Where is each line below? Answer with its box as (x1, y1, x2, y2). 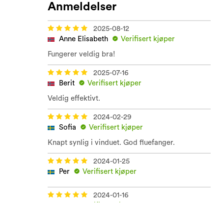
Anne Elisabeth (59, 35, 108, 43)
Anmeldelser (48, 1, 116, 13)
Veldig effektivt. (48, 95, 100, 103)
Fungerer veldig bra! (48, 51, 115, 58)
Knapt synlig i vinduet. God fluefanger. (48, 139, 175, 147)
